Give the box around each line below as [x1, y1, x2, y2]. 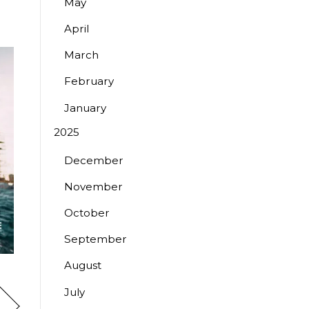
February [63, 74, 114, 88]
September [63, 232, 127, 246]
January [63, 101, 106, 114]
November [63, 180, 123, 194]
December [63, 153, 123, 167]
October [63, 206, 110, 220]
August [63, 259, 101, 272]
